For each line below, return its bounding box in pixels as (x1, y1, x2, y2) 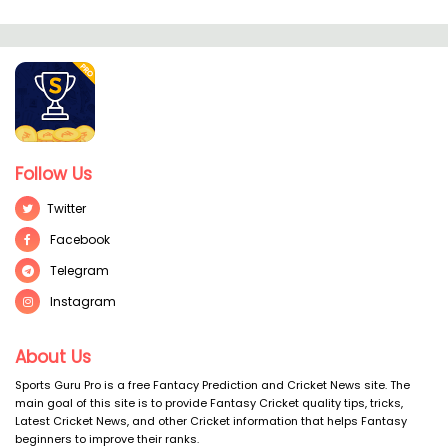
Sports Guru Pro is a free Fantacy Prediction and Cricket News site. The (15, 377, 410, 393)
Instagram (47, 293, 116, 310)
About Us (15, 345, 91, 369)
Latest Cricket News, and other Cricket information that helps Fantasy (15, 413, 407, 429)
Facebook (47, 231, 110, 248)
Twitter (47, 200, 86, 217)
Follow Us (15, 162, 92, 186)
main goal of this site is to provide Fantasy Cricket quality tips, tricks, (15, 395, 403, 411)
